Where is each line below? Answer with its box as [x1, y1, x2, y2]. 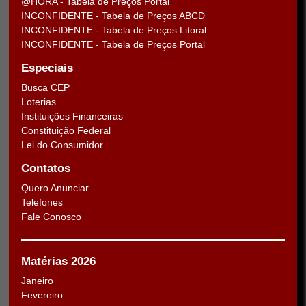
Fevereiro [21, 289, 63, 301]
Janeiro [21, 275, 53, 286]
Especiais [21, 61, 73, 74]
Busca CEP [21, 81, 70, 93]
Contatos [21, 161, 70, 175]
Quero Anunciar [21, 182, 89, 193]
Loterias [21, 96, 56, 107]
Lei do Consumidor [21, 139, 103, 150]
